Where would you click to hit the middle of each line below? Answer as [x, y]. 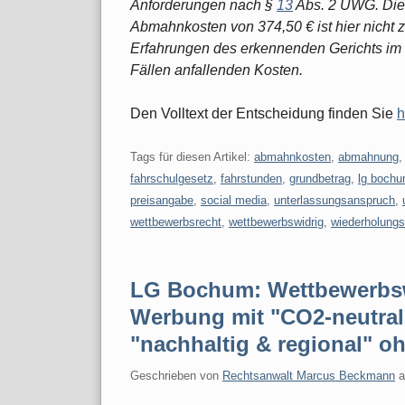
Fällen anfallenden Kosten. [217, 70]
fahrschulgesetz [172, 178]
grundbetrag [320, 178]
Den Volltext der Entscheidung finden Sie [264, 113]
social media [234, 200]
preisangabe [162, 200]
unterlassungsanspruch [334, 200]
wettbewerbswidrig [276, 221]
